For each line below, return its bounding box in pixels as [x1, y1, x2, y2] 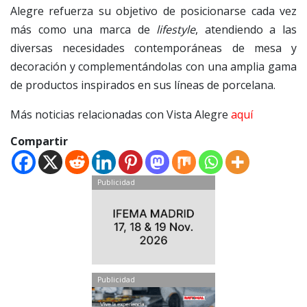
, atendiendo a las [195, 21, 297, 37]
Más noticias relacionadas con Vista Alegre [10, 106, 231, 122]
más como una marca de [10, 21, 157, 37]
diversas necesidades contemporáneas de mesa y [10, 40, 297, 56]
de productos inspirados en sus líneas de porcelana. [10, 77, 275, 93]
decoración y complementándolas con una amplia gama [10, 58, 297, 74]
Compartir [10, 133, 68, 149]
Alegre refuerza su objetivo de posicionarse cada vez [10, 3, 297, 19]
